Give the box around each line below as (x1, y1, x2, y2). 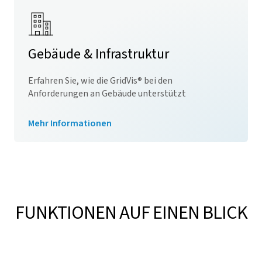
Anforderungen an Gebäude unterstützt (28, 87, 186, 100)
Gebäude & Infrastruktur (28, 44, 169, 64)
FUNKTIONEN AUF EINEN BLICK (15, 199, 247, 226)
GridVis (110, 74, 137, 87)
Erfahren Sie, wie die (28, 74, 110, 87)
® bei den (137, 74, 173, 87)
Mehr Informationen (28, 117, 112, 130)
